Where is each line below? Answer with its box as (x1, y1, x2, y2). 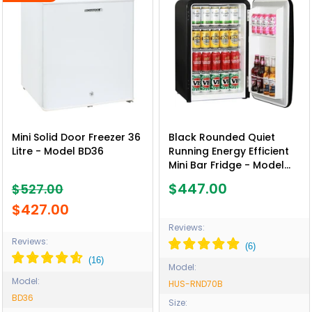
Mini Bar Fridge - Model (168, 157, 284, 172)
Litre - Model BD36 (11, 143, 104, 158)
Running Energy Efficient (168, 143, 289, 158)
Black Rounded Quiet (168, 130, 275, 144)
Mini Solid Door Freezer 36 (11, 130, 141, 144)
